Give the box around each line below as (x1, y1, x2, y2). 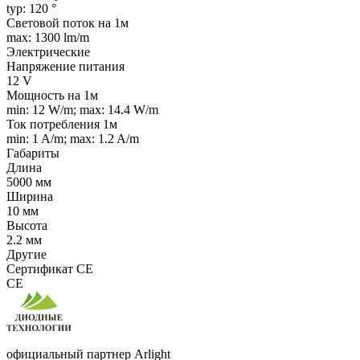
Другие (6, 247, 47, 262)
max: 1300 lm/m (6, 31, 89, 45)
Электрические (6, 45, 90, 59)
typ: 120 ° (6, 2, 56, 16)
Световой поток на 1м (6, 16, 129, 31)
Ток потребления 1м (6, 117, 117, 132)
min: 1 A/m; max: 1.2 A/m (6, 132, 139, 146)
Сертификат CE (6, 262, 93, 276)
